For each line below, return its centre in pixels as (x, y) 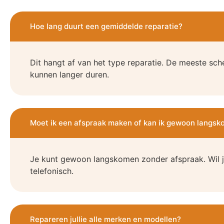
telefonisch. (52, 171)
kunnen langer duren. (69, 75)
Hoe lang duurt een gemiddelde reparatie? (106, 26)
